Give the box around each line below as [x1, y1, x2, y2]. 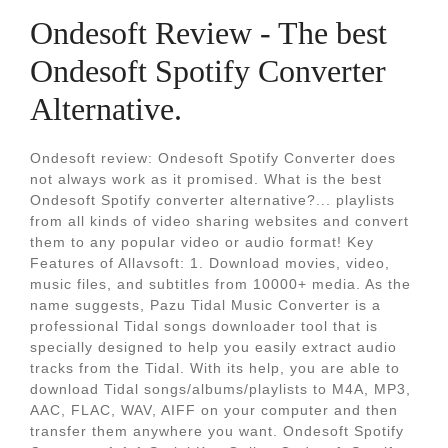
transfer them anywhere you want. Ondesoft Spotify [30, 423, 404, 439]
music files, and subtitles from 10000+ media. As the [30, 276, 411, 292]
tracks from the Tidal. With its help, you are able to [30, 360, 400, 376]
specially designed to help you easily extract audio [30, 339, 397, 355]
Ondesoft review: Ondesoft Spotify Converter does [30, 150, 396, 166]
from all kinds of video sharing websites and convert [30, 213, 409, 229]
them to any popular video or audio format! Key [30, 234, 374, 250]
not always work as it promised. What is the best [30, 171, 382, 187]
